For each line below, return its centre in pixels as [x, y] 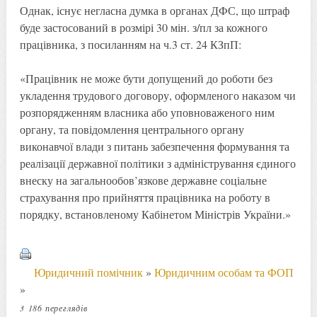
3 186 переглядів [53, 307]
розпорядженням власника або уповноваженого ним [147, 112]
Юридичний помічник [88, 272]
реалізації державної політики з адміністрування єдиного [157, 163]
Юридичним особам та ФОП [224, 272]
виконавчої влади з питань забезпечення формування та [154, 146]
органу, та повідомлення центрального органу [132, 129]
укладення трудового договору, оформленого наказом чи [157, 95]
